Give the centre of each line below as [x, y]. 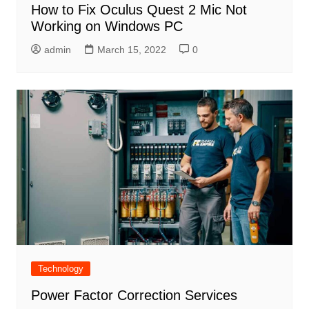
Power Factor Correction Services [134, 295]
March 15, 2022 [131, 49]
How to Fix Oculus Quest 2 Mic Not [139, 9]
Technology [60, 268]
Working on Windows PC [107, 26]
